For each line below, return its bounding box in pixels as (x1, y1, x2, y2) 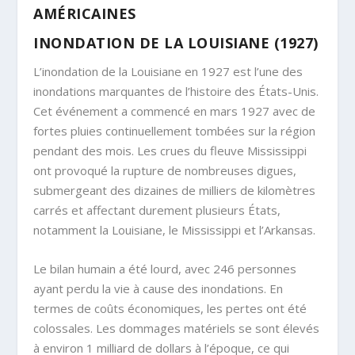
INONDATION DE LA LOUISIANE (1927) (33, 33, 319, 53)
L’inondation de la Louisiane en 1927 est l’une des (33, 63, 303, 80)
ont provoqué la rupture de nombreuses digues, (33, 162, 297, 179)
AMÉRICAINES (33, 4, 136, 24)
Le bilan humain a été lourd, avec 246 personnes (33, 261, 297, 277)
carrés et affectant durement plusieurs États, (33, 202, 281, 219)
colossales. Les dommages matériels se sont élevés (33, 320, 320, 337)
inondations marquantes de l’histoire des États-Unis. (33, 83, 319, 100)
